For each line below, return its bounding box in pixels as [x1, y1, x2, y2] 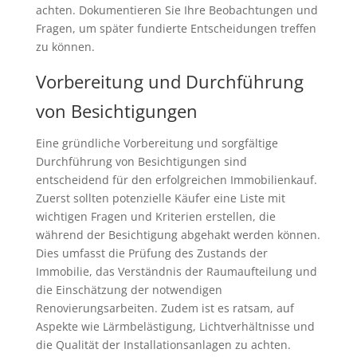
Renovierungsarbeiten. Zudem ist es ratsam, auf [35, 300, 294, 316]
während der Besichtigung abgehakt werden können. [35, 226, 320, 242]
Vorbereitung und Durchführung [35, 69, 304, 93]
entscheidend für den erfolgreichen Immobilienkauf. [35, 171, 317, 187]
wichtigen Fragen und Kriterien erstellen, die [35, 208, 276, 224]
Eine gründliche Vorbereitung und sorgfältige [35, 135, 278, 151]
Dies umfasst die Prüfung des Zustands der [35, 245, 268, 261]
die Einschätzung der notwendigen [35, 281, 222, 297]
